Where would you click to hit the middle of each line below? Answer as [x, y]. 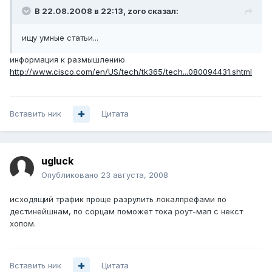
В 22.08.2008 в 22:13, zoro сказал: [107, 11]
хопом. [23, 224]
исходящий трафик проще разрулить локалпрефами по [118, 199]
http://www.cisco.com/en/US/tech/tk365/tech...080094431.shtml [131, 72]
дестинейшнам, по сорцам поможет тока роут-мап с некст [126, 212]
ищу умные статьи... [60, 38]
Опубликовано [71, 175]
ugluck [57, 161]
